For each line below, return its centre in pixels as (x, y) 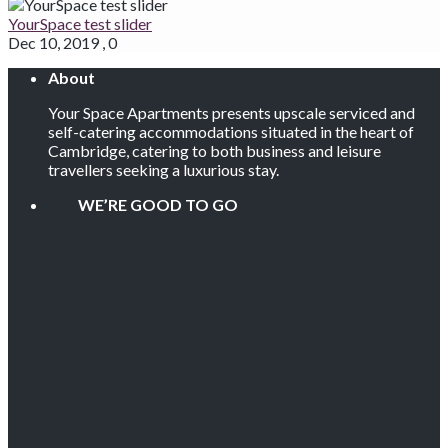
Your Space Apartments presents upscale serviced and (231, 113)
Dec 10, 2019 (53, 43)
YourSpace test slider (80, 24)
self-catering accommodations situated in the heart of (231, 132)
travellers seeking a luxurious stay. (163, 170)
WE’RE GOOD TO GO (143, 205)
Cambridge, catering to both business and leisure (214, 151)
